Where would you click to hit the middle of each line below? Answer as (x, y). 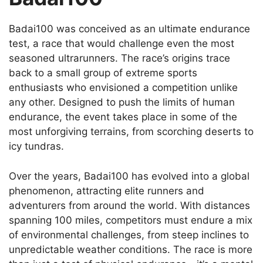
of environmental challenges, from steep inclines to (129, 235)
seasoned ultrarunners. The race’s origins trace (119, 58)
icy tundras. (36, 146)
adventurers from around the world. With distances (129, 205)
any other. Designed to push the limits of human (122, 102)
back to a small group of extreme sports (103, 73)
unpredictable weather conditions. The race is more (131, 249)
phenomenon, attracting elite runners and (107, 190)
